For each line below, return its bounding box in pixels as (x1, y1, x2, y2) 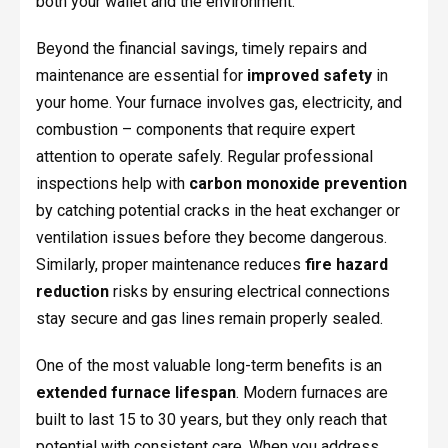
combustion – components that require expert (35, 120, 355, 140)
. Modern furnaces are (235, 383, 388, 403)
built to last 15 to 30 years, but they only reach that (35, 410, 387, 430)
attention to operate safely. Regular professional (35, 147, 373, 167)
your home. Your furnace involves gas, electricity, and (35, 93, 402, 113)
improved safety (246, 66, 372, 86)
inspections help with (35, 174, 189, 194)
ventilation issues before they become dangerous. (35, 228, 387, 248)
